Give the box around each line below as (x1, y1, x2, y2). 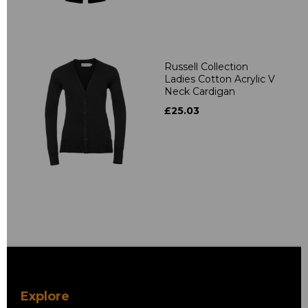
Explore (21, 288, 69, 304)
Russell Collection (164, 60, 248, 73)
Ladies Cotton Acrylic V (164, 72, 275, 85)
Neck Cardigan (164, 85, 235, 98)
